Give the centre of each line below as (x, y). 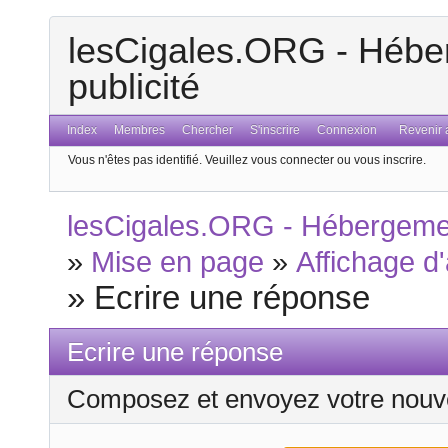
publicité (134, 87)
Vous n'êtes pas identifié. (135, 159)
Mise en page (178, 262)
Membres (140, 130)
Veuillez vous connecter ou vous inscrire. (315, 159)
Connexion (346, 130)
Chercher (207, 130)
